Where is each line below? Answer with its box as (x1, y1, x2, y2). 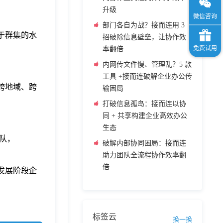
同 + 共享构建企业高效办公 (103, 112, 187, 119)
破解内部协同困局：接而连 (103, 139, 186, 147)
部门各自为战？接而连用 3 (103, 21, 185, 29)
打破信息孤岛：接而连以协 (103, 100, 186, 108)
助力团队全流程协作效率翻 (103, 151, 186, 159)
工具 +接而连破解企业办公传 (103, 73, 192, 80)
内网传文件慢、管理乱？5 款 (103, 61, 192, 68)
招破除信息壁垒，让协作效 (103, 33, 186, 41)
